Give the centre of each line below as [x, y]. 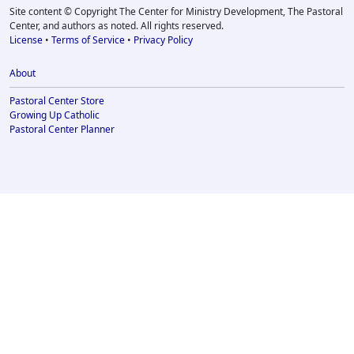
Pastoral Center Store [57, 101]
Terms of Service [88, 40]
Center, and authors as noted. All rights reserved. [117, 26]
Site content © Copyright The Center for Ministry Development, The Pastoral [176, 11]
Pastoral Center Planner [62, 129]
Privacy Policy [163, 40]
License [26, 40]
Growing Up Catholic [55, 115]
